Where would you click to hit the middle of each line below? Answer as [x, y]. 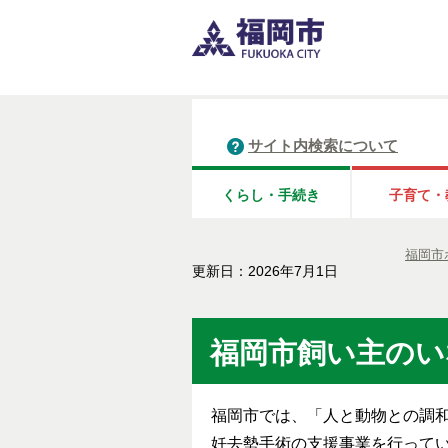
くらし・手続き [271, 195]
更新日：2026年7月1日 [265, 272]
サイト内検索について [323, 146]
